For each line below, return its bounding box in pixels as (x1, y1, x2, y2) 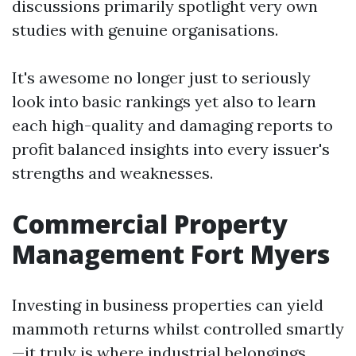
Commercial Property (12, 207, 288, 241)
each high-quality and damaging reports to (12, 115, 333, 135)
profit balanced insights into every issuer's (12, 139, 330, 159)
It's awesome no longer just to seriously (12, 68, 311, 87)
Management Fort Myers (12, 237, 330, 271)
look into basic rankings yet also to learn (12, 91, 316, 111)
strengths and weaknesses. (12, 163, 213, 183)
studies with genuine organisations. (12, 20, 278, 40)
